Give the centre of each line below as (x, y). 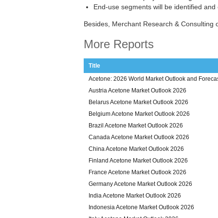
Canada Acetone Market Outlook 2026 (139, 137)
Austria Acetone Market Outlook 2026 (137, 91)
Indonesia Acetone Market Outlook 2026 (141, 207)
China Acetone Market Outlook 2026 (136, 149)
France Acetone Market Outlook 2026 (137, 172)
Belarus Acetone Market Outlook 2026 (138, 102)
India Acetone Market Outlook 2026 (135, 196)
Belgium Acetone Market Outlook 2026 (139, 114)
